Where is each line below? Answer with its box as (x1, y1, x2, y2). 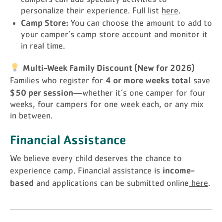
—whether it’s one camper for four (73, 89, 206, 98)
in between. (10, 111, 53, 120)
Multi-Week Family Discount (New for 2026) (22, 62, 195, 73)
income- (163, 165, 195, 175)
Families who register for (10, 76, 106, 85)
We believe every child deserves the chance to (10, 154, 182, 163)
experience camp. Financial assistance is (10, 166, 163, 175)
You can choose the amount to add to (70, 19, 212, 28)
